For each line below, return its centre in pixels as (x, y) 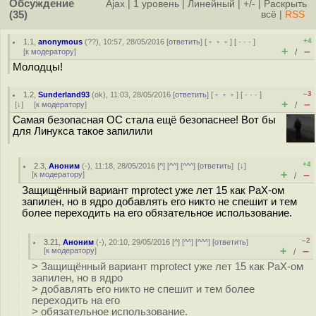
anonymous (61, 42)
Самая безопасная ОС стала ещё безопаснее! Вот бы (144, 120)
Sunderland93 (64, 95)
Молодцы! (38, 67)
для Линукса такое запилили (83, 131)
